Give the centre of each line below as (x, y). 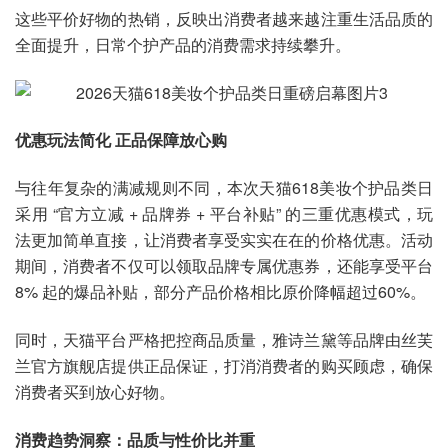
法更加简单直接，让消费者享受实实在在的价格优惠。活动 (224, 240)
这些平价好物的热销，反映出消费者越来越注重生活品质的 (224, 18)
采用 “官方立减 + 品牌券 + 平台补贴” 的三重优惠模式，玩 (224, 214)
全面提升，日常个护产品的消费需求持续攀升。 (183, 44)
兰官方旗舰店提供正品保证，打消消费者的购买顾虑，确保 (224, 365)
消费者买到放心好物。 (95, 391)
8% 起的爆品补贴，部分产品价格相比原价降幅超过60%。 (220, 292)
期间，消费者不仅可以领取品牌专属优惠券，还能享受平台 (224, 266)
